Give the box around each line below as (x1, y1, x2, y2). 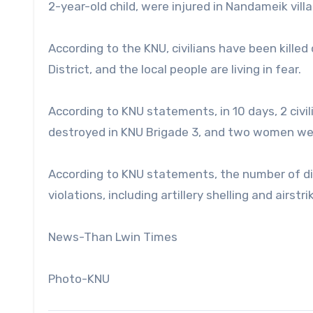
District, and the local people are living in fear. (48, 61, 301, 76)
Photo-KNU (48, 271, 110, 286)
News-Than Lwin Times (48, 229, 177, 244)
